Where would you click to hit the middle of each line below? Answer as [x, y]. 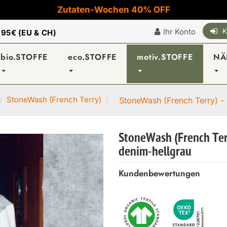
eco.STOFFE [92, 57]
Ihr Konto [179, 32]
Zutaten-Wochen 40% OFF [113, 10]
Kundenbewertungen [159, 173]
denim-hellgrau [155, 152]
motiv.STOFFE [165, 57]
